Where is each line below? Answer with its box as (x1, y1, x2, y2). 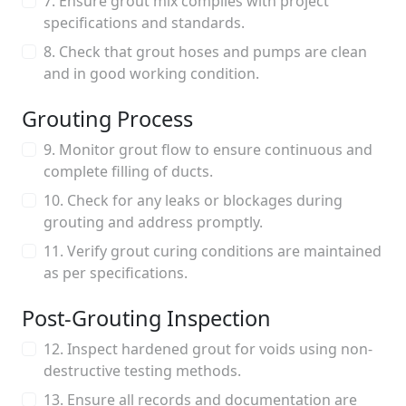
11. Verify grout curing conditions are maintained (43, 241, 382, 261)
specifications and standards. (43, 13, 245, 33)
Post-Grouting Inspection (22, 304, 271, 333)
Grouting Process (22, 104, 193, 133)
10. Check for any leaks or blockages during (43, 190, 343, 210)
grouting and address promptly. (43, 212, 263, 232)
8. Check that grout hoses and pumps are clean (43, 42, 367, 62)
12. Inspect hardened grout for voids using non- (43, 339, 372, 359)
